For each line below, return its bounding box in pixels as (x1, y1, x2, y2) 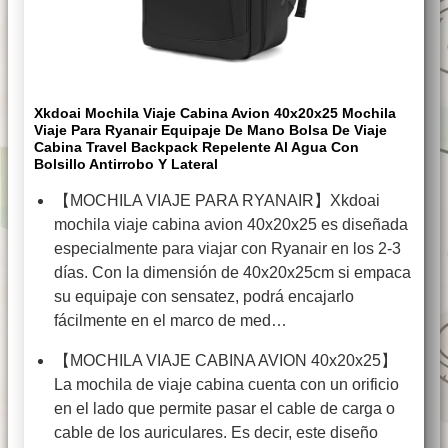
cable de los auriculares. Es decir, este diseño (54, 424, 378, 442)
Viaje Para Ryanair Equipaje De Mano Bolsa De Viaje (34, 122, 387, 139)
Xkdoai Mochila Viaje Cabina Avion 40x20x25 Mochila (34, 105, 396, 122)
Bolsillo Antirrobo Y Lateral (34, 156, 218, 173)
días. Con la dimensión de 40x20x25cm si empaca (54, 264, 411, 282)
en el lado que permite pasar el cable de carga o (54, 400, 395, 418)
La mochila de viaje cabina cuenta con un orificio (54, 376, 399, 394)
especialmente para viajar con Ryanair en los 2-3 (54, 240, 401, 258)
